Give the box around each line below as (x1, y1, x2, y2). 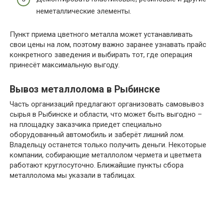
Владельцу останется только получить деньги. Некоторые (10, 140, 206, 149)
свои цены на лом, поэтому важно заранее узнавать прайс (10, 40, 206, 49)
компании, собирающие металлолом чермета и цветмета (10, 150, 201, 159)
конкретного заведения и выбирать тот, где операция (10, 50, 192, 59)
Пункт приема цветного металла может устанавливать (10, 30, 193, 39)
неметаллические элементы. (36, 6, 131, 15)
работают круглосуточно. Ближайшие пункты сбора (10, 160, 184, 170)
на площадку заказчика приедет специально (10, 120, 162, 129)
